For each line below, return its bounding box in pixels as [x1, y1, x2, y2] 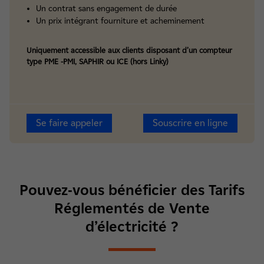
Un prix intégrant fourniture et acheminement [36, 16, 204, 26]
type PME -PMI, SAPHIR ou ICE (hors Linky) [27, 57, 169, 66]
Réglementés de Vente [54, 200, 210, 217]
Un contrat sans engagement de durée [36, 4, 177, 14]
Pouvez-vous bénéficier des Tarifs [19, 181, 245, 199]
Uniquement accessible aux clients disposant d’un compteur [27, 46, 232, 55]
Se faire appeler [36, 117, 103, 128]
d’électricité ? [85, 218, 179, 235]
